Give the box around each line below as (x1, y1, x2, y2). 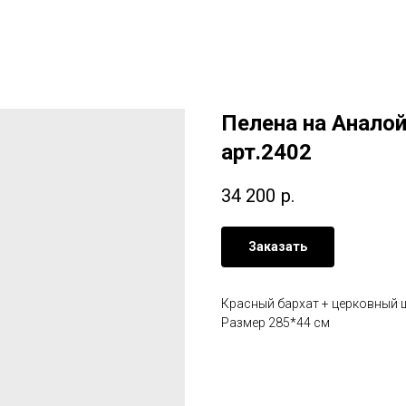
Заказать (248, 239, 307, 255)
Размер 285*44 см (221, 315, 330, 331)
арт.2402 (221, 140, 312, 165)
